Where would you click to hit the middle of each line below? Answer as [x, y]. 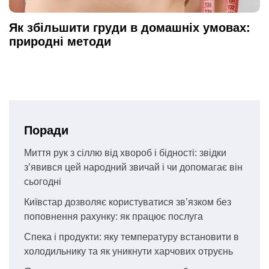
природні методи [60, 42]
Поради [46, 131]
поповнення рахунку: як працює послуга [113, 217]
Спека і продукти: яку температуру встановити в [131, 237]
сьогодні [43, 182]
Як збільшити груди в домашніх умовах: [130, 28]
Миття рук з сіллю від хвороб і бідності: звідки [125, 153]
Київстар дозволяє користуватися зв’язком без [128, 202]
